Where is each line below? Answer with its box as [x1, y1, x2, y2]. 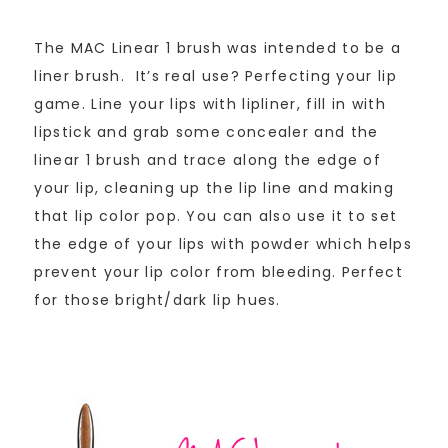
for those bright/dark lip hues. [34, 290, 281, 311]
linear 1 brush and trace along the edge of [34, 150, 382, 171]
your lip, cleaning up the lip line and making [34, 178, 394, 199]
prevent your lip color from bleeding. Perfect [34, 262, 403, 283]
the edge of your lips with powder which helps [34, 234, 412, 255]
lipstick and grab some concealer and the [34, 122, 379, 143]
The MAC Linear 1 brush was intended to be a [34, 38, 402, 59]
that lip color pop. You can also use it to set [34, 206, 398, 227]
